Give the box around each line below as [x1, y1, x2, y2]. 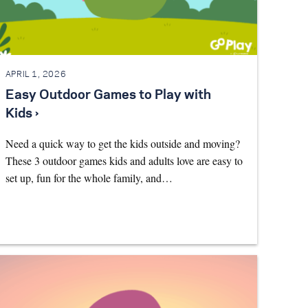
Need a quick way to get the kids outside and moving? [5, 136, 240, 151]
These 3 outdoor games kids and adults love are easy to [5, 153, 243, 168]
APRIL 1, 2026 [5, 70, 67, 78]
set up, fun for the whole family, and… [5, 170, 173, 186]
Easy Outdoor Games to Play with [5, 89, 211, 102]
